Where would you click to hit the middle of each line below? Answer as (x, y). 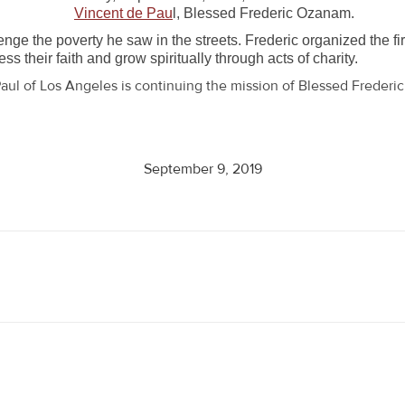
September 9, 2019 (202, 169)
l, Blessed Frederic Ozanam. (264, 13)
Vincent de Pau (123, 13)
